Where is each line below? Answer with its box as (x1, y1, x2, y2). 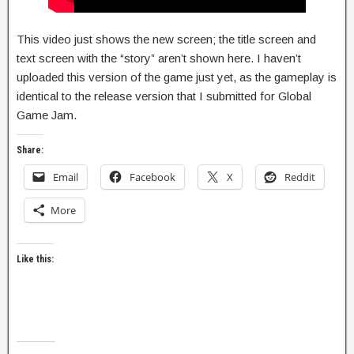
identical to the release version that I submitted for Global (17, 89, 311, 103)
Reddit (284, 170, 315, 184)
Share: (17, 145, 43, 156)
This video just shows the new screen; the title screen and (17, 32, 316, 46)
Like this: (17, 254, 54, 265)
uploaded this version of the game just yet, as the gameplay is (17, 70, 337, 84)
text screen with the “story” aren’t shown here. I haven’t (17, 51, 301, 65)
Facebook (130, 170, 175, 184)
